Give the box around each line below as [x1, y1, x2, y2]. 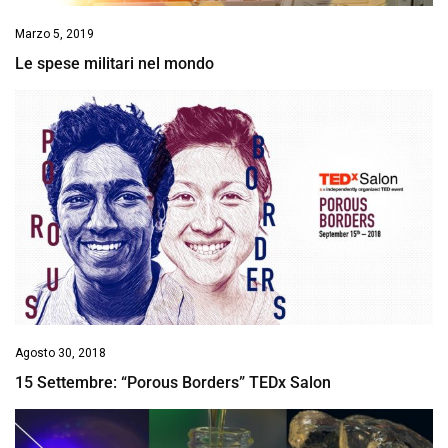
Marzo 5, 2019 [15, 26, 94, 41]
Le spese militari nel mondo [15, 53, 214, 73]
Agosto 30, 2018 [15, 345, 106, 360]
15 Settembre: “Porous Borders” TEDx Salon [15, 372, 331, 392]
